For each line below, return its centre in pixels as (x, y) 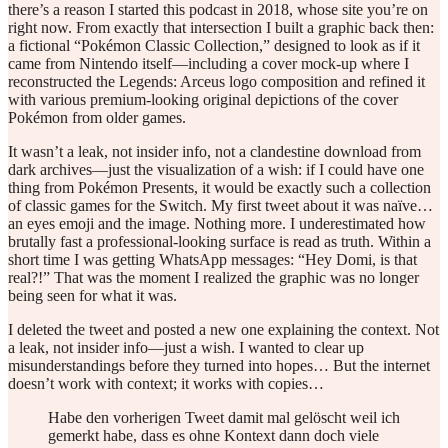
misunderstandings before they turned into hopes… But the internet (219, 365)
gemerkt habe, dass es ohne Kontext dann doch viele (213, 435)
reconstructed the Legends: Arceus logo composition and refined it (216, 81)
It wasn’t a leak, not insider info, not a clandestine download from (214, 151)
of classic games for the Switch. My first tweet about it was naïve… (220, 205)
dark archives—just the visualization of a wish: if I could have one (216, 169)
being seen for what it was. (92, 295)
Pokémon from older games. (97, 117)
